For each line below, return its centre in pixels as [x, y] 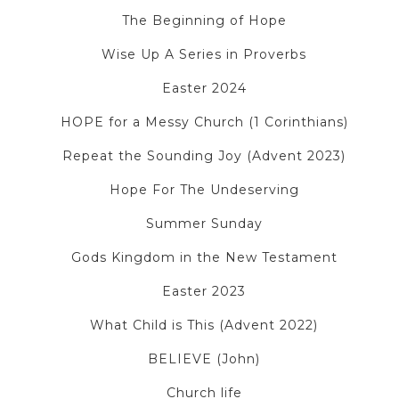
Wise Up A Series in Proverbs [204, 54]
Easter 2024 [204, 88]
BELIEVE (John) [204, 358]
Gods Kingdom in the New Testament [204, 257]
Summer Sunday [204, 223]
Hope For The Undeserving [204, 189]
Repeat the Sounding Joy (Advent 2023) [204, 155]
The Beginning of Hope [204, 20]
